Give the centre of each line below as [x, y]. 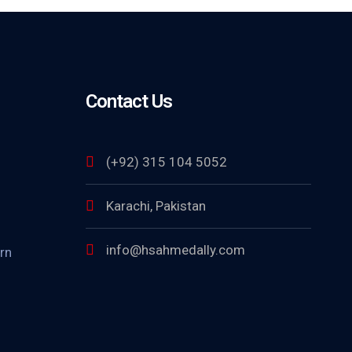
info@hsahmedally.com [175, 250]
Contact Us [128, 101]
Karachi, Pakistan [156, 206]
